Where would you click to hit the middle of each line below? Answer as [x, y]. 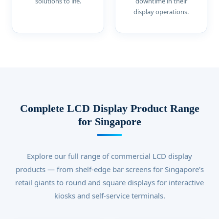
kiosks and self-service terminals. [109, 196]
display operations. [161, 12]
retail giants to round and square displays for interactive [109, 182]
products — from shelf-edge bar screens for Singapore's [109, 169]
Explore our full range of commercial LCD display [109, 156]
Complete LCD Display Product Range [109, 108]
